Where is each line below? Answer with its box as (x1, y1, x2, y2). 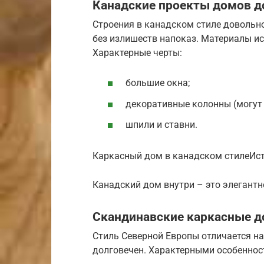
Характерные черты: (93, 47, 182, 59)
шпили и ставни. (126, 118, 197, 130)
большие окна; (126, 77, 190, 89)
